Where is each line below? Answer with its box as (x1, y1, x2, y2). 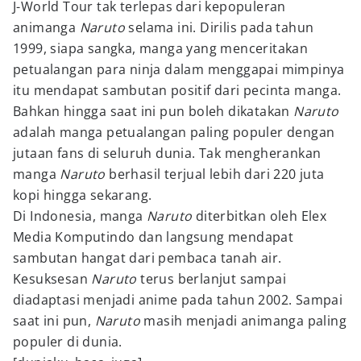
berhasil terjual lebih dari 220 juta (105, 165, 325, 183)
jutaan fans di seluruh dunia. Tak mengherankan (13, 144, 322, 162)
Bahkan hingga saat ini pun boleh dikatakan (13, 102, 294, 120)
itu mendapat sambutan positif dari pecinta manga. (13, 81, 342, 99)
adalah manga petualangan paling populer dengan (13, 123, 335, 141)
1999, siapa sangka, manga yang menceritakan (13, 39, 309, 57)
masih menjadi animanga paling (140, 312, 347, 330)
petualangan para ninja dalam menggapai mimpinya (13, 60, 345, 78)
